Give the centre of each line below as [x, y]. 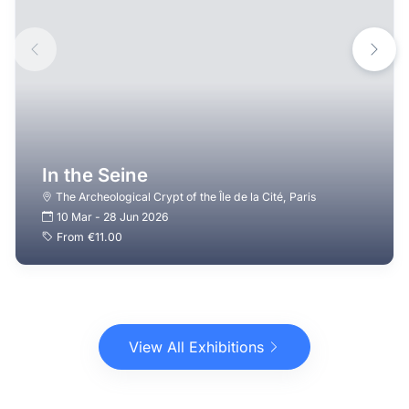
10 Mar [75, 216]
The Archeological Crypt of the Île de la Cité [169, 196]
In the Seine [95, 174]
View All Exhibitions [196, 346]
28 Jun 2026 [136, 216]
